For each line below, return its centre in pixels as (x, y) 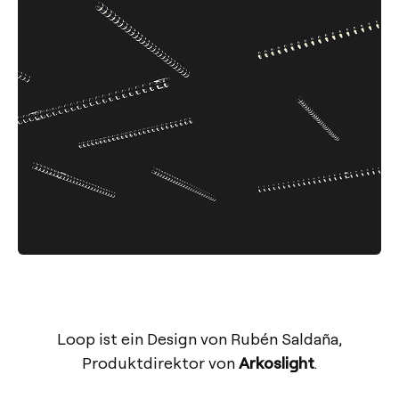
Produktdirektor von (160, 362)
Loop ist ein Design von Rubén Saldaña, (199, 338)
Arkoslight (277, 362)
